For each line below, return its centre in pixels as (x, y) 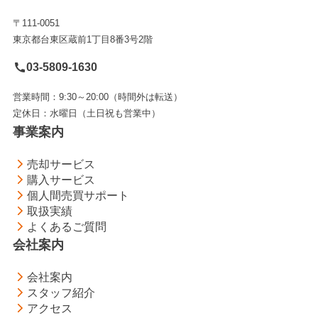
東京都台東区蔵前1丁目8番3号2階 (82, 40)
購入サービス (61, 179)
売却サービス (61, 164)
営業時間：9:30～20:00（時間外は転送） (97, 97)
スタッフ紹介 (61, 292)
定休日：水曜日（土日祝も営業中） (86, 114)
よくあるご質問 (67, 226)
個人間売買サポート (78, 195)
